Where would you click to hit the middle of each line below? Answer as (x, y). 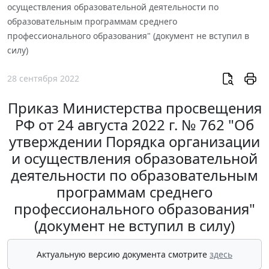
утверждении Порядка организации (134, 142)
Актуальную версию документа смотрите (123, 255)
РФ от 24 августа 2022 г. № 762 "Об (134, 125)
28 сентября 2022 (43, 79)
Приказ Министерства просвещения (134, 108)
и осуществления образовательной (134, 159)
